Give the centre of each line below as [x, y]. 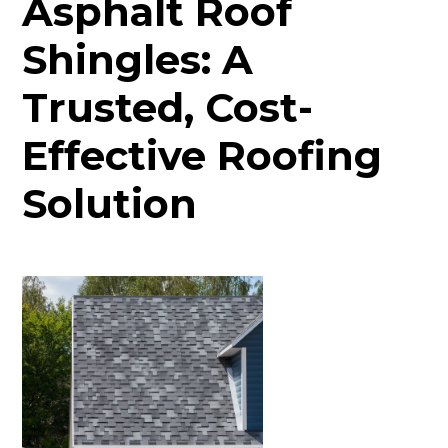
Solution [110, 203]
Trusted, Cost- [168, 107]
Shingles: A [138, 59]
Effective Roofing [202, 155]
